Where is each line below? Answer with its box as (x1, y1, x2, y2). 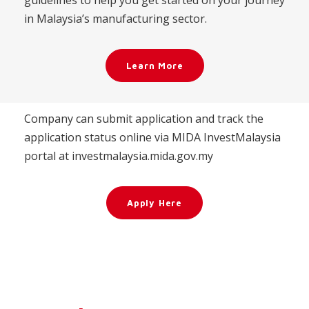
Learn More (126, 60, 183, 72)
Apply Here (127, 197, 182, 209)
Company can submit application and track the (24, 111, 263, 127)
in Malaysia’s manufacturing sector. (24, 11, 207, 27)
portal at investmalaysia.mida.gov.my (24, 148, 213, 164)
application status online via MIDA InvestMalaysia (24, 130, 281, 146)
